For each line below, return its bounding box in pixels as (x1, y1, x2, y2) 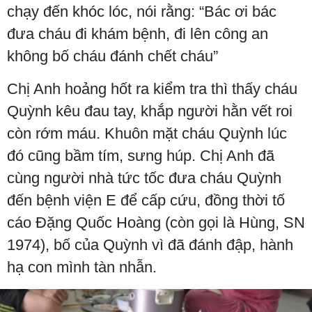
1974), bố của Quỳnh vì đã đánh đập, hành (7, 236, 293, 253)
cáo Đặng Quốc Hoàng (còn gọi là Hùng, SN (7, 214, 305, 231)
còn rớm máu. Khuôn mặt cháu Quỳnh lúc (7, 125, 287, 142)
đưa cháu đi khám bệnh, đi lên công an (7, 25, 268, 42)
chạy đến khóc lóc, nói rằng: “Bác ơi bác (7, 3, 276, 20)
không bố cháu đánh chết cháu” (7, 47, 218, 65)
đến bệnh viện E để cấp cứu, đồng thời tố (7, 192, 285, 209)
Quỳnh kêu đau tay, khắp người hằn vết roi (7, 102, 292, 120)
